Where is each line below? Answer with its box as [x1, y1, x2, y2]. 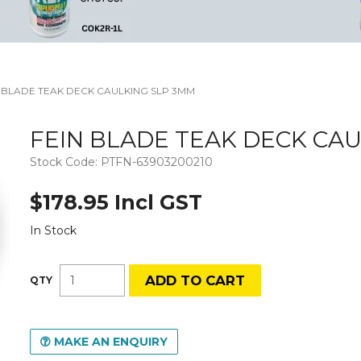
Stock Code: [30, 155, 98, 170]
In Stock [30, 222, 77, 238]
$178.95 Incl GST [30, 189, 203, 214]
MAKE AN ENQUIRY [54, 334, 168, 349]
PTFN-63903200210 [101, 155, 214, 170]
